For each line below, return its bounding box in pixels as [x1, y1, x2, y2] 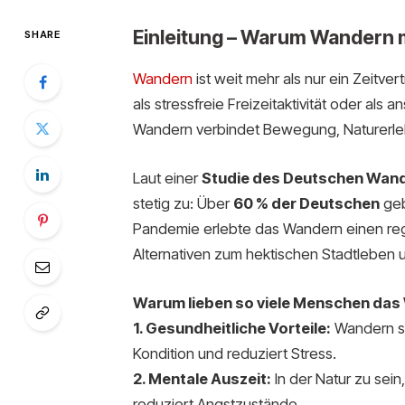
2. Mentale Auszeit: [132, 369, 271, 388]
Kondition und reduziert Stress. [132, 344, 336, 363]
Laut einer [132, 169, 202, 188]
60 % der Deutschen [232, 194, 380, 213]
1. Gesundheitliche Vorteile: [132, 318, 331, 337]
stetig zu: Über [132, 194, 233, 213]
